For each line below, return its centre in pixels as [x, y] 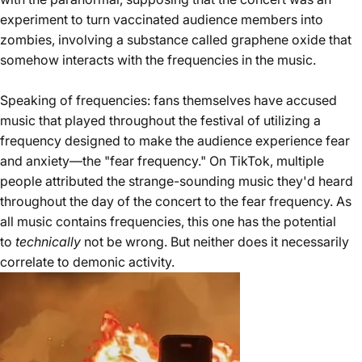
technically [48, 242]
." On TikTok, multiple [261, 161]
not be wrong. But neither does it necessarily [215, 242]
